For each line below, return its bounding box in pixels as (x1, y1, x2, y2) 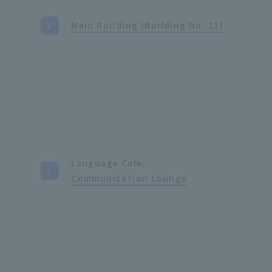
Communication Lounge (71, 172, 188, 185)
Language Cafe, (71, 157, 146, 169)
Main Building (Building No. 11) (71, 19, 223, 32)
